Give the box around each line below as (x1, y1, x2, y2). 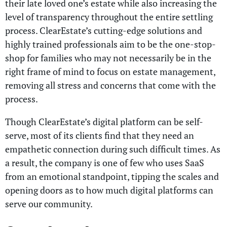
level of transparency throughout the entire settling (5, 10, 213, 23)
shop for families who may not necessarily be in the (5, 51, 211, 64)
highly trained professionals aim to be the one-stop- (5, 37, 216, 50)
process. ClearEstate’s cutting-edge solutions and (5, 24, 202, 36)
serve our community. (5, 197, 93, 210)
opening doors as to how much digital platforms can (5, 183, 213, 196)
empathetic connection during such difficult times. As (5, 142, 220, 155)
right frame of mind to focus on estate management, (5, 65, 215, 78)
